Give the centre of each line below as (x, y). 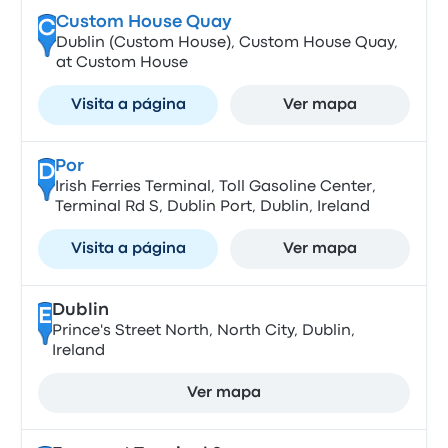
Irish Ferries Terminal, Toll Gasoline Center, (215, 187)
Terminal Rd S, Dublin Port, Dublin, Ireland (212, 207)
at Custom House (121, 63)
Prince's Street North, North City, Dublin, (203, 331)
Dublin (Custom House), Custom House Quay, (226, 43)
